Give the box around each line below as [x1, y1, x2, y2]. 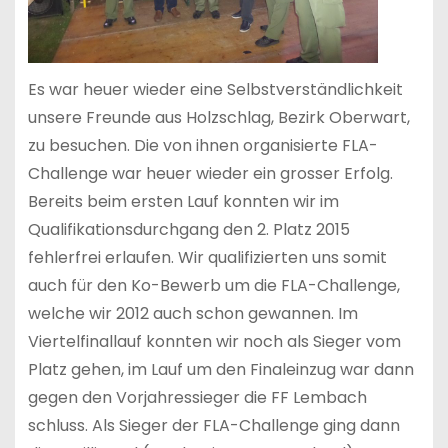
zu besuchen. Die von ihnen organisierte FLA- [27, 134, 378, 158]
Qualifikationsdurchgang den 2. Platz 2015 [27, 218, 350, 242]
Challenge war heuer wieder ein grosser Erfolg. [27, 162, 393, 186]
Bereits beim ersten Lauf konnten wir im [27, 190, 339, 214]
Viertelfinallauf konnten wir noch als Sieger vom [27, 330, 401, 354]
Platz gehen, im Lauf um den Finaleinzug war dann [27, 358, 414, 382]
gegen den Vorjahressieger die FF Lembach [27, 386, 367, 410]
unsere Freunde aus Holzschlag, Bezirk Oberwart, [27, 106, 410, 130]
